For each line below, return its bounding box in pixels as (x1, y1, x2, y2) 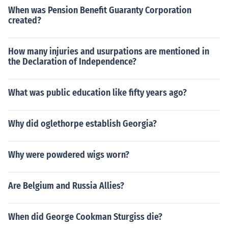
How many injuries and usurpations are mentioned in (8, 46, 209, 57)
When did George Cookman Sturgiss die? (8, 211, 162, 222)
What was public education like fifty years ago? (8, 87, 187, 98)
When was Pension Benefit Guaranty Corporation (8, 5, 191, 16)
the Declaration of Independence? (8, 56, 136, 67)
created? (8, 15, 41, 26)
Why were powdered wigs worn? (8, 149, 129, 160)
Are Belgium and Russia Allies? (8, 180, 124, 191)
